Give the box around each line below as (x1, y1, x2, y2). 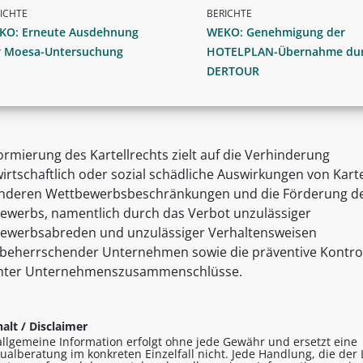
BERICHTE (207, 6, 252, 21)
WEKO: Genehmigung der (207, 24, 345, 41)
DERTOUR (207, 63, 259, 79)
